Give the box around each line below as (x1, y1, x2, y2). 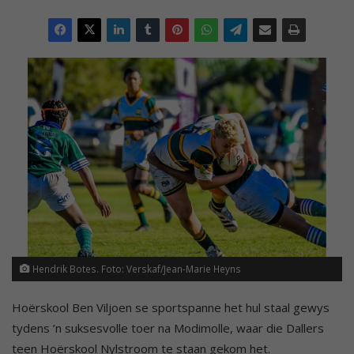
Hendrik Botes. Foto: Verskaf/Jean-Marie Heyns (30, 262, 241, 275)
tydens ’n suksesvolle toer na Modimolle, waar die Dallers (12, 319, 324, 336)
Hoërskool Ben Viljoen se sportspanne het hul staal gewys (12, 299, 330, 315)
